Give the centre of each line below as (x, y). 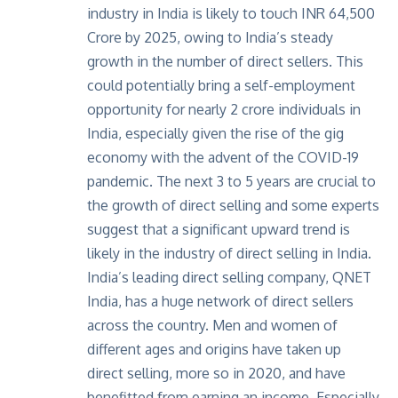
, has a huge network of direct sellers (236, 302)
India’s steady (289, 38)
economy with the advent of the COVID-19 (223, 158)
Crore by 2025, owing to (166, 38)
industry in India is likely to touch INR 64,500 (231, 14)
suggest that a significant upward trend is (219, 230)
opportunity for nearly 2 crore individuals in (224, 110)
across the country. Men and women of (212, 326)
